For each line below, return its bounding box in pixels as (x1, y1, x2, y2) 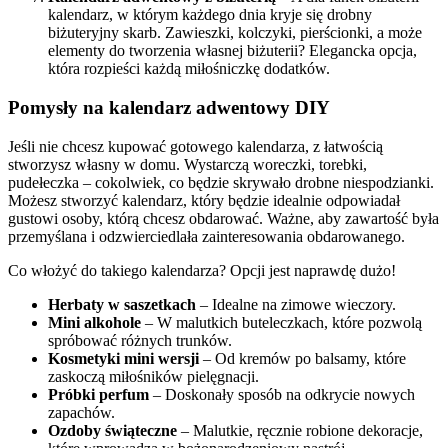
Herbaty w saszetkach (48, 295, 196, 313)
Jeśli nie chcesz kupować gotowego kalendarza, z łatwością (8, 137, 383, 155)
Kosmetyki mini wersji (48, 349, 199, 367)
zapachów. (48, 403, 115, 421)
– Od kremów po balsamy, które (199, 349, 406, 367)
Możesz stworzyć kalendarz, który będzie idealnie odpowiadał (8, 191, 400, 209)
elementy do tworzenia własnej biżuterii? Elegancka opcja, (48, 42, 417, 60)
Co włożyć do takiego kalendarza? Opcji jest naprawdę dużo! (8, 261, 396, 279)
